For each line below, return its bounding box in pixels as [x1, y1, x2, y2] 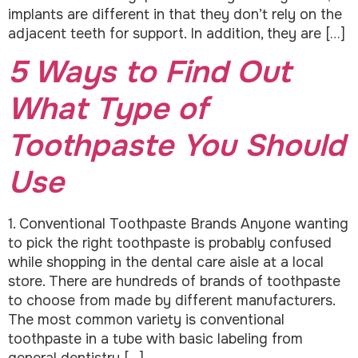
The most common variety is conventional [8, 311, 284, 329]
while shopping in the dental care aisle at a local [8, 253, 324, 272]
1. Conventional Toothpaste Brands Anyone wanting [8, 215, 348, 233]
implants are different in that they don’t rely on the [8, 6, 342, 24]
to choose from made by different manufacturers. [8, 292, 335, 310]
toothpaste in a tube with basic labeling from [8, 330, 303, 348]
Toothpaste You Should [8, 126, 345, 166]
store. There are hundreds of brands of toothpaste [8, 272, 340, 291]
